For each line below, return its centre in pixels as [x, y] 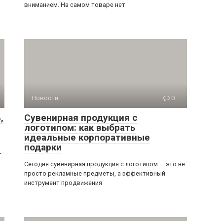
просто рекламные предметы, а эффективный [95, 99]
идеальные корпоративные [87, 63]
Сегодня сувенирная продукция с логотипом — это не [105, 89]
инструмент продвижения [63, 108]
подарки [43, 73]
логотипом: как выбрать [80, 53]
